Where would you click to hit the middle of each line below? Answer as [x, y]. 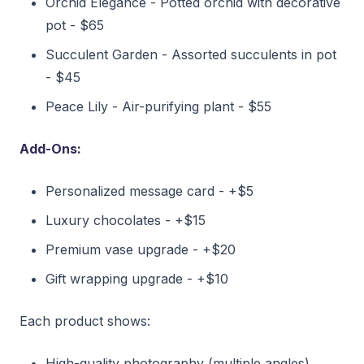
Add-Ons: [50, 148]
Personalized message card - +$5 [149, 191]
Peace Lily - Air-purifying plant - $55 [158, 106]
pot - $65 [75, 25]
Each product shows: [85, 321]
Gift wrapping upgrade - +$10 [137, 278]
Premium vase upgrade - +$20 [141, 249]
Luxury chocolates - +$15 [126, 220]
